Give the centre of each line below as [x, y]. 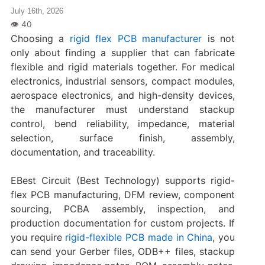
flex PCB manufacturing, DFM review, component [123, 194]
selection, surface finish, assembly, [123, 138]
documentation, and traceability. [83, 152]
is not [221, 38]
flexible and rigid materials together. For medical [123, 67]
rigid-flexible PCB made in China [139, 237]
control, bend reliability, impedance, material [123, 123]
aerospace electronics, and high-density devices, [123, 95]
